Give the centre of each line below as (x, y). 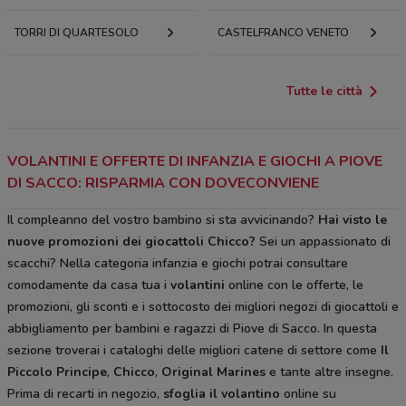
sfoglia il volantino (222, 393)
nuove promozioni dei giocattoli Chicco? (131, 241)
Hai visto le (353, 219)
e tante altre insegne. (329, 372)
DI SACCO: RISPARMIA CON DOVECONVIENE (163, 183)
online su (308, 393)
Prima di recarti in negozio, (85, 393)
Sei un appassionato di (323, 241)
